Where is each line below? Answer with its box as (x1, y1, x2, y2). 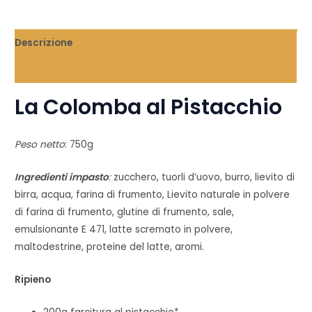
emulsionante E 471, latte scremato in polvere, (15, 222, 233, 236)
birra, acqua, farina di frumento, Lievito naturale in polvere (15, 187, 290, 201)
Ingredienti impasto (15, 170, 109, 184)
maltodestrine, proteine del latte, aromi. (15, 240, 205, 253)
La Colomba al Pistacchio (15, 92, 283, 122)
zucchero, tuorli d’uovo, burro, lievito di (114, 170, 295, 184)
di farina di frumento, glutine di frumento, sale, (15, 205, 235, 219)
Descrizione (15, 36, 73, 49)
